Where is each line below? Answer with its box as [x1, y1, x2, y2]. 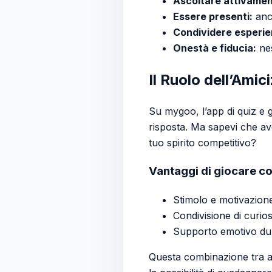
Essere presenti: [173, 10, 253, 22]
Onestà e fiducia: [173, 41, 256, 54]
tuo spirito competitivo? [149, 137, 256, 149]
